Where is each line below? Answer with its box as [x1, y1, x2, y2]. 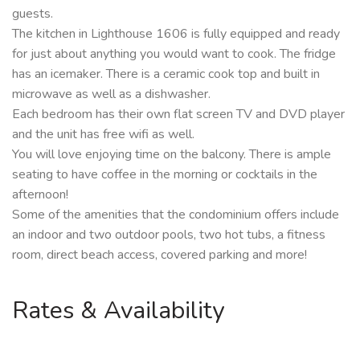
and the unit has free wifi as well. [12, 125, 194, 144]
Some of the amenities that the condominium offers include [12, 206, 339, 224]
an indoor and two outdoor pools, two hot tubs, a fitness [12, 226, 325, 244]
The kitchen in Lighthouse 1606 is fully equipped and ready [12, 25, 340, 43]
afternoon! [12, 186, 68, 204]
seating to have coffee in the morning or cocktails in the [12, 166, 317, 184]
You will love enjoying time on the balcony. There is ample [12, 145, 331, 164]
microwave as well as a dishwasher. [12, 85, 211, 104]
